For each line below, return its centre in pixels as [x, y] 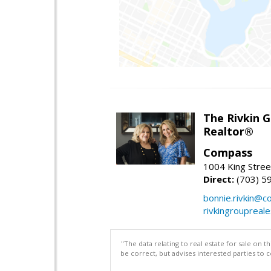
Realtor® [228, 131]
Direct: [219, 179]
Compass [228, 152]
